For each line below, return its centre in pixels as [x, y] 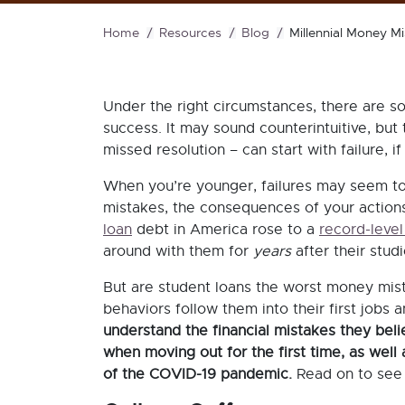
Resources [190, 33]
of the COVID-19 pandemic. [198, 374]
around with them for [178, 251]
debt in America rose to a [226, 230]
